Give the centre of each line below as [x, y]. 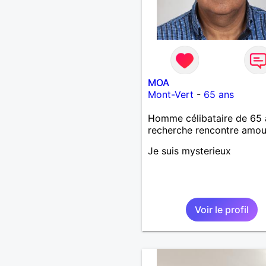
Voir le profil [221, 209]
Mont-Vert [170, 94]
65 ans [218, 94]
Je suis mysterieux [189, 151]
